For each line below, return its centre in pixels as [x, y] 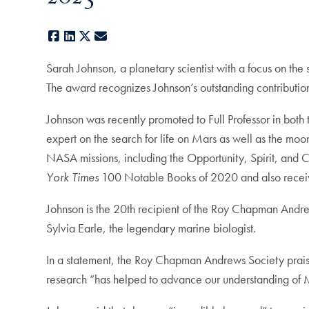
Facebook [85, 37]
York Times [73, 177]
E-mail [124, 37]
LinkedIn [97, 37]
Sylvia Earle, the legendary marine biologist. [151, 228]
